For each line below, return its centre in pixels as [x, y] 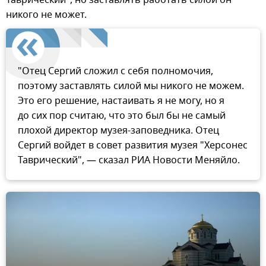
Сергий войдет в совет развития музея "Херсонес [133, 146]
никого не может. [46, 15]
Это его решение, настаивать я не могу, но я [121, 101]
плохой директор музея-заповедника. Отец [118, 131]
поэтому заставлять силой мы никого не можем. [131, 86]
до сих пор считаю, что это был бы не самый [122, 116]
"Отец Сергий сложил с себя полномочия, [115, 72]
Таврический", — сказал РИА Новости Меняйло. [129, 161]
